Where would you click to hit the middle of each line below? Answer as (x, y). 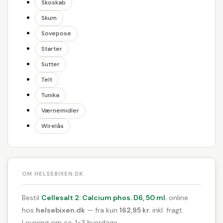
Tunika (50, 95)
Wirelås (53, 126)
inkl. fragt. (167, 210)
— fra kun (102, 210)
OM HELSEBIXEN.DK (53, 174)
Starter (52, 49)
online (177, 198)
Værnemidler (60, 111)
